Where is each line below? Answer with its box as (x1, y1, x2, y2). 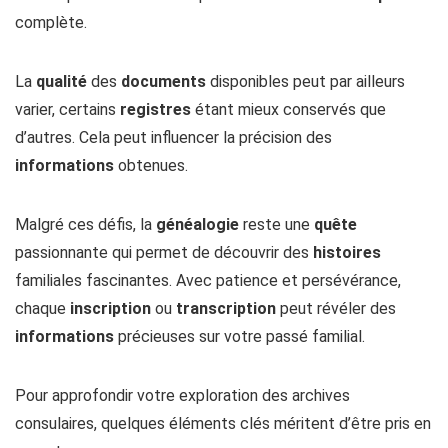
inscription (70, 298, 151, 318)
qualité (36, 71, 87, 91)
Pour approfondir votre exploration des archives (15, 385, 350, 405)
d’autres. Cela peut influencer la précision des (15, 127, 332, 147)
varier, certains (15, 99, 120, 119)
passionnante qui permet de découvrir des (15, 242, 313, 262)
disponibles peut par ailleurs (206, 71, 405, 91)
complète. (15, 12, 87, 32)
